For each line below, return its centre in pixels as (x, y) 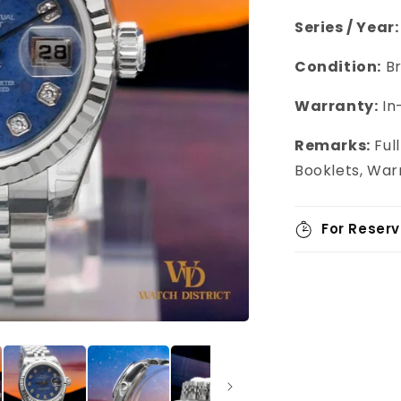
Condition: (338, 67)
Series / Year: (347, 27)
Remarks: (333, 145)
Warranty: (337, 106)
